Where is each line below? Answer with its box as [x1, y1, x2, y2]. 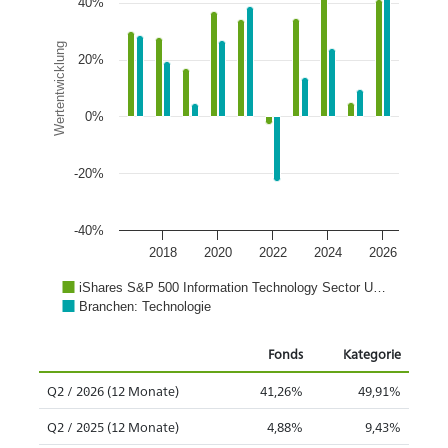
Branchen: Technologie [79, 299, 211, 314]
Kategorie [343, 345, 401, 362]
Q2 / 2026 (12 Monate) [47, 382, 179, 399]
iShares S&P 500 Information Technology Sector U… [79, 280, 386, 295]
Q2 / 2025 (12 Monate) [47, 418, 179, 435]
